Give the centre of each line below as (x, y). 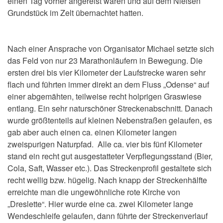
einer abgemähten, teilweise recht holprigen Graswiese (105, 97)
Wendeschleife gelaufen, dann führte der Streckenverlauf (108, 216)
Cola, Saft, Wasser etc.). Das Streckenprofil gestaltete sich (110, 168)
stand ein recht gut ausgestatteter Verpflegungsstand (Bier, (110, 156)
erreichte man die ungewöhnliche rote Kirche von (94, 192)
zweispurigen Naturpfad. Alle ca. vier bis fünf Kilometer (105, 144)
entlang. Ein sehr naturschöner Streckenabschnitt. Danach (110, 109)
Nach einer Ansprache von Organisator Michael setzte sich (111, 49)
